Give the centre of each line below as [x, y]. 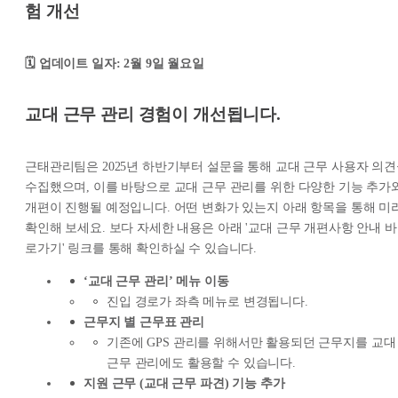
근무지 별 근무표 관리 [144, 322]
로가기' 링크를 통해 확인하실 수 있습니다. [141, 248]
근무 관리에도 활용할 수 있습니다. [201, 362]
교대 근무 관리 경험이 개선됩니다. [153, 114]
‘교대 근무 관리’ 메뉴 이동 [156, 281]
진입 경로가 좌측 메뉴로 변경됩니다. [207, 301]
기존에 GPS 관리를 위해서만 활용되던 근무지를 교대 [251, 342]
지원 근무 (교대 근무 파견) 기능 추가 [184, 383]
